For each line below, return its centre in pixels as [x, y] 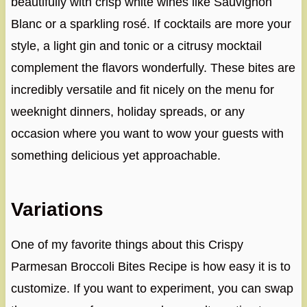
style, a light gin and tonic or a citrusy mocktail [136, 46]
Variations [57, 210]
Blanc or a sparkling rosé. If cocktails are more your [151, 24]
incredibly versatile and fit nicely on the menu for [142, 90]
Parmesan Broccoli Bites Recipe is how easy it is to [150, 267]
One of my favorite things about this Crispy [127, 245]
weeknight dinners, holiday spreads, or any [127, 112]
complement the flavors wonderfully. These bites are [153, 68]
